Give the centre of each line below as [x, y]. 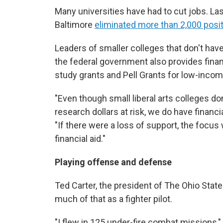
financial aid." [80, 139]
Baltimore [75, 25]
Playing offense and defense [114, 162]
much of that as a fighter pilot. [113, 199]
